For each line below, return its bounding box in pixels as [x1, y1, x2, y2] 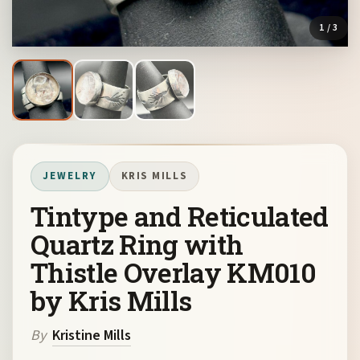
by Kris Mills [31, 283, 192, 319]
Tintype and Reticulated [31, 198, 329, 235]
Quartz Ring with [31, 227, 243, 263]
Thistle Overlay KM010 [31, 255, 316, 291]
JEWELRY [43, 169, 97, 184]
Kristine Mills [52, 325, 131, 346]
